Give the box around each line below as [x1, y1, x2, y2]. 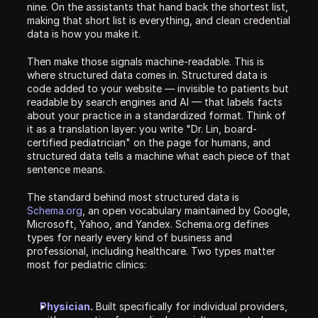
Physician [40, 300, 90, 312]
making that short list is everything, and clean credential [27, 14, 290, 26]
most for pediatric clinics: [27, 258, 146, 270]
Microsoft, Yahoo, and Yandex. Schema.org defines [27, 218, 269, 230]
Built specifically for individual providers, [93, 300, 287, 312]
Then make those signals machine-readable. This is [27, 55, 264, 67]
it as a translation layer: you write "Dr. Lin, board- [27, 123, 257, 135]
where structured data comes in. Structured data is [27, 69, 268, 81]
